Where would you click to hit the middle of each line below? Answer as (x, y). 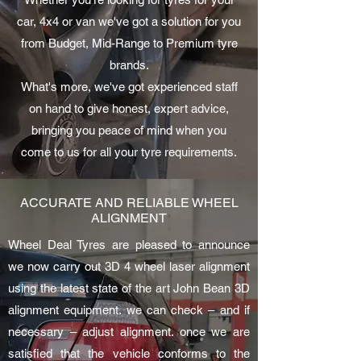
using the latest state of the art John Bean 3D (129, 288)
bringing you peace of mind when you (129, 130)
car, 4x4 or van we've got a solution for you (129, 21)
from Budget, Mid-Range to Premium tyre (129, 43)
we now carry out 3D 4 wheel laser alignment (129, 266)
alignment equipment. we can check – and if (129, 310)
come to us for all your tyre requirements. (129, 152)
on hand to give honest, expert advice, (129, 108)
